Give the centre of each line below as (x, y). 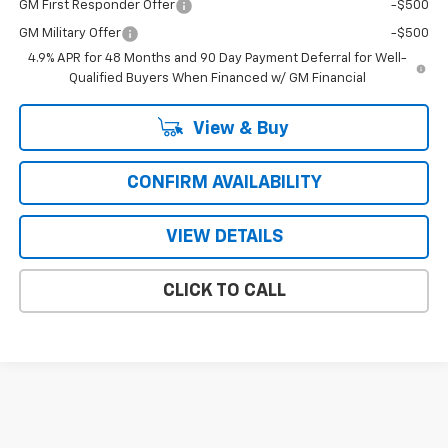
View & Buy (239, 128)
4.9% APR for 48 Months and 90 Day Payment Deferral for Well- (217, 58)
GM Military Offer (69, 33)
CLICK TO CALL (224, 290)
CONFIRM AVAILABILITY (224, 182)
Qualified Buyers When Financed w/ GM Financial (217, 78)
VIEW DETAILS (224, 236)
